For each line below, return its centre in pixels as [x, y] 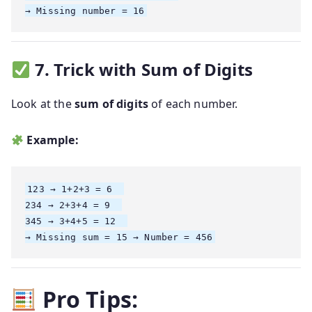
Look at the [43, 104]
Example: [53, 140]
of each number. [193, 104]
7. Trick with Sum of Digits [143, 70]
